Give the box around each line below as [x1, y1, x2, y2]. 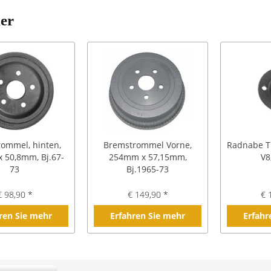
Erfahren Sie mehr [110, 210, 185, 221]
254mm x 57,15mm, [108, 151, 187, 163]
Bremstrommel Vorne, [103, 139, 192, 151]
